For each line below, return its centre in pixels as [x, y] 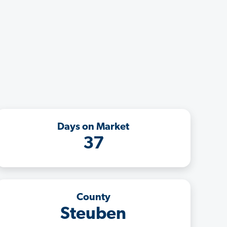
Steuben [93, 214]
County [93, 197]
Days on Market [93, 127]
